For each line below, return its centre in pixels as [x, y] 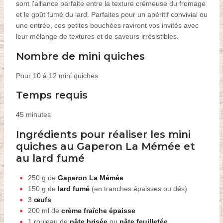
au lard [36, 158]
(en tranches [111, 188]
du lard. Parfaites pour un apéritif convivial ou [136, 15]
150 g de [43, 188]
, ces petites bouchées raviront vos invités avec [124, 26]
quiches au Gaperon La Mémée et [105, 146]
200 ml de [44, 210]
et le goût [30, 15]
